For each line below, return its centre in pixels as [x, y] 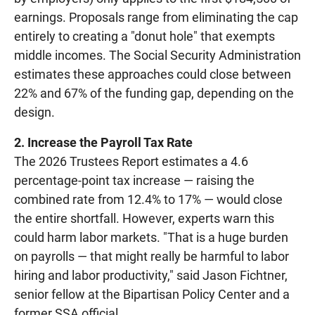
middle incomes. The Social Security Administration [157, 55]
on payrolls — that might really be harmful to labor [152, 256]
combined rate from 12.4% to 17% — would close [148, 199]
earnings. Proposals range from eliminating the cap [156, 17]
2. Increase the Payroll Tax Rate [103, 142]
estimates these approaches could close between [153, 74]
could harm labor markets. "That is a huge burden [151, 237]
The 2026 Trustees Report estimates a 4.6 [131, 161]
